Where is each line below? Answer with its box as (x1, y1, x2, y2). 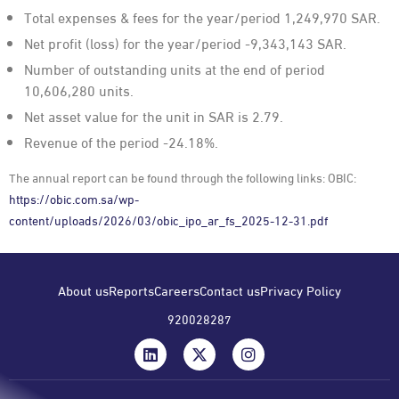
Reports (109, 280, 154, 300)
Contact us (199, 280, 260, 300)
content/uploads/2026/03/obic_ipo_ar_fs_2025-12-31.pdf (9, 210, 328, 230)
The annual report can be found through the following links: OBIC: (9, 167, 356, 187)
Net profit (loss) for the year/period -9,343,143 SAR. (24, 32, 346, 53)
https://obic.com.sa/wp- (9, 189, 139, 208)
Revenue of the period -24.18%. (24, 131, 218, 152)
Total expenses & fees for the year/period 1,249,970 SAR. (24, 6, 380, 28)
